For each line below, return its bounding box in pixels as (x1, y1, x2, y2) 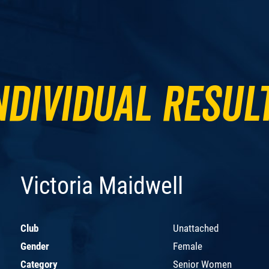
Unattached (173, 222, 219, 234)
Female (173, 240, 202, 252)
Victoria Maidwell (20, 171, 183, 200)
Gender (20, 240, 49, 252)
